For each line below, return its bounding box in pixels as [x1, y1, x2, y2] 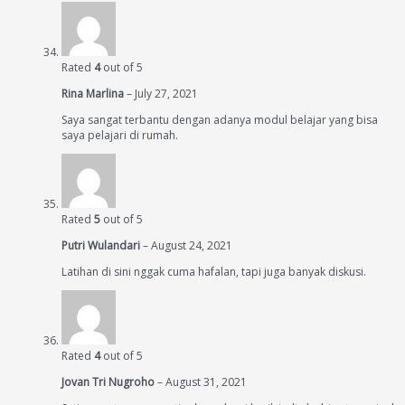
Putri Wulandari [61, 238, 143, 254]
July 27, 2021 [135, 86, 198, 102]
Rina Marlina [61, 86, 127, 102]
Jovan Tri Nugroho [61, 374, 157, 391]
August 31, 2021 [165, 374, 247, 391]
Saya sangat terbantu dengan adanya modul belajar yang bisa [61, 112, 378, 128]
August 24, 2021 [151, 238, 232, 254]
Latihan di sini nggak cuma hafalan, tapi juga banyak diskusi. [61, 264, 366, 280]
